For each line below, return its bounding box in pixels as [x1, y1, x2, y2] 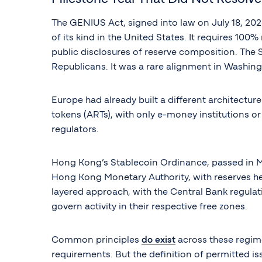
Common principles [51, 235, 142, 245]
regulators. [51, 125, 99, 135]
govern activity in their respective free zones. [51, 202, 247, 212]
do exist [142, 235, 175, 245]
